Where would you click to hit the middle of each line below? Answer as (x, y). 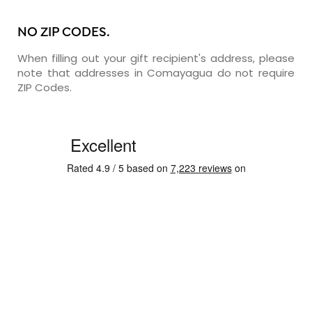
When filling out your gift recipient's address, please (156, 58)
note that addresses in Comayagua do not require (156, 72)
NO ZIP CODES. (64, 33)
